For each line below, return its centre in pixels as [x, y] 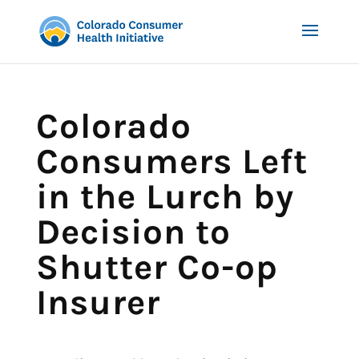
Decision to [133, 232]
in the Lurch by [165, 197]
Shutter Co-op [157, 267]
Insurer [98, 303]
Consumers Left [171, 161]
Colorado [113, 126]
